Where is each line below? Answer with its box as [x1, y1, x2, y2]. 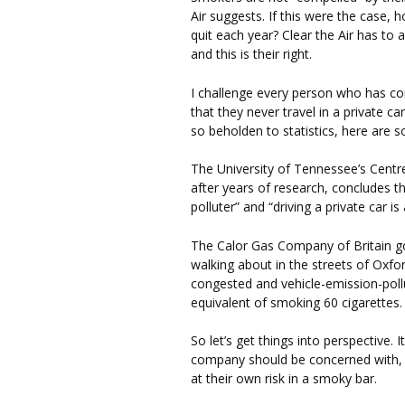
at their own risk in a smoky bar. [191, 370, 377, 388]
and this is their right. [191, 45, 312, 63]
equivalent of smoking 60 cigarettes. [191, 293, 402, 311]
